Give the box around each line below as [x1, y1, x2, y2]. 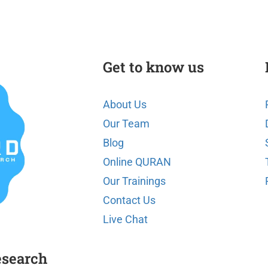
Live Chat [103, 213, 148, 226]
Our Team [103, 117, 150, 130]
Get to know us [103, 57, 205, 77]
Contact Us [103, 194, 156, 206]
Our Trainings [103, 175, 166, 187]
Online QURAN [103, 156, 172, 168]
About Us [103, 98, 147, 111]
